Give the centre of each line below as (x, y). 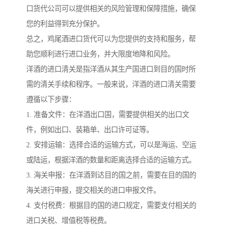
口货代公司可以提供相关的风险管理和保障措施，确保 (111, 9)
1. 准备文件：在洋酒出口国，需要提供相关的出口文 (108, 115)
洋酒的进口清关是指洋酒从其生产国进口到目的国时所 (111, 69)
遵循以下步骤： (51, 100)
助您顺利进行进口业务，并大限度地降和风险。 (100, 54)
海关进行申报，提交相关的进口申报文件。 (93, 190)
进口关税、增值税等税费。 (69, 221)
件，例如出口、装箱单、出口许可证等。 (90, 130)
